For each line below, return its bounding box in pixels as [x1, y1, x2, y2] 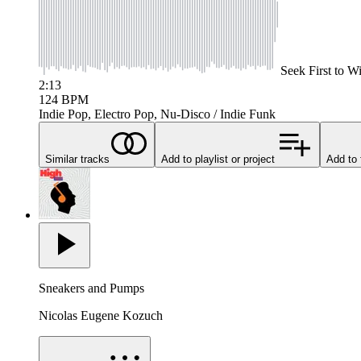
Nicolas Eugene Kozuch [39, 308, 163, 322]
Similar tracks [45, 152, 110, 165]
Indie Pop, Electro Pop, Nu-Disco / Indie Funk [39, 106, 276, 121]
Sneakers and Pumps [39, 280, 144, 295]
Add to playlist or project [161, 152, 275, 165]
